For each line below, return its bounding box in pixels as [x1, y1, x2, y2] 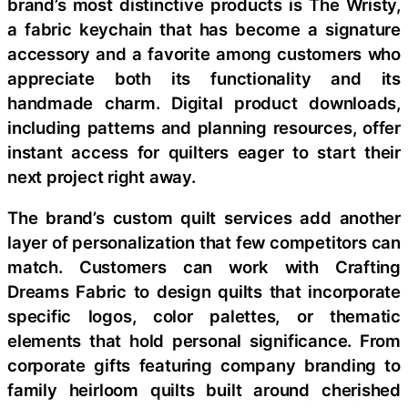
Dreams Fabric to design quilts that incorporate [7, 281, 401, 301]
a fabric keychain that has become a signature [7, 18, 401, 39]
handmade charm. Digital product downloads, [7, 92, 401, 113]
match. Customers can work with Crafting [7, 257, 401, 277]
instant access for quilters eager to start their [7, 141, 401, 162]
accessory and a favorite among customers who [7, 43, 401, 64]
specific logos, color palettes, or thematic [7, 306, 401, 326]
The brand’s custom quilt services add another [7, 208, 401, 228]
